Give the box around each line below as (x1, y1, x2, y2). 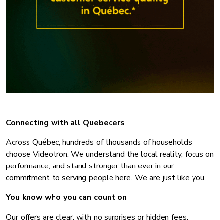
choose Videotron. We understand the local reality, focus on (6, 149, 214, 160)
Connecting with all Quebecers (6, 117, 125, 129)
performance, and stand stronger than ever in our (6, 161, 174, 172)
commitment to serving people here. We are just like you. (6, 172, 206, 184)
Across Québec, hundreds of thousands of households (6, 137, 192, 148)
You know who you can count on (6, 192, 127, 203)
